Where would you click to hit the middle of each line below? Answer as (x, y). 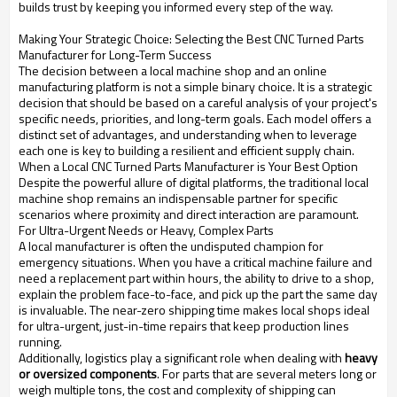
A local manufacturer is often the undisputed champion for (171, 246)
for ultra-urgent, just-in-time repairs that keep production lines (184, 326)
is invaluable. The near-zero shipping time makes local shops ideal (194, 310)
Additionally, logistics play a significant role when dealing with (182, 358)
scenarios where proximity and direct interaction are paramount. (189, 214)
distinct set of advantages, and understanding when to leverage (188, 135)
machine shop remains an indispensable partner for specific (178, 198)
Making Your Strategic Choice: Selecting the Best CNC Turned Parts (191, 39)
